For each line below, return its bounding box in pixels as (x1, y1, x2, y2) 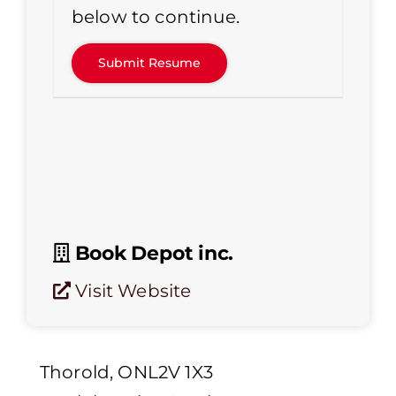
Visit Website (71, 280, 192, 302)
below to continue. (72, 6, 240, 28)
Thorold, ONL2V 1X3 (40, 362, 213, 384)
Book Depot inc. (69, 241, 234, 266)
